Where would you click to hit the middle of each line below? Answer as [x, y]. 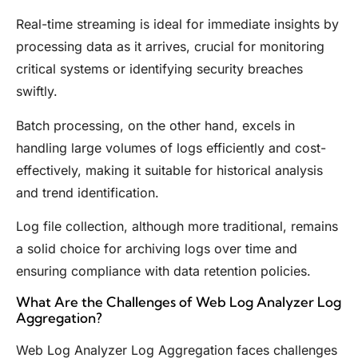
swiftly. [37, 91]
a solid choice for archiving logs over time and [157, 249]
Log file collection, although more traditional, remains [177, 227]
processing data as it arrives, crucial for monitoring [170, 47]
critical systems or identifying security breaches [159, 69]
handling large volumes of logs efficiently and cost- [171, 147]
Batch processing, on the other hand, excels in [155, 125]
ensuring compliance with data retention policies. [163, 271]
